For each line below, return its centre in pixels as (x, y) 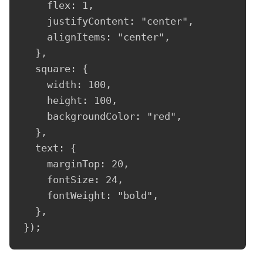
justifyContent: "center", (109, 21)
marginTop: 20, (76, 163)
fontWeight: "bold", (91, 195)
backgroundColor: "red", (103, 116)
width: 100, (68, 84)
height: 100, (70, 100)
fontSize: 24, (73, 179)
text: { (50, 148)
